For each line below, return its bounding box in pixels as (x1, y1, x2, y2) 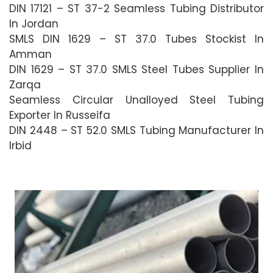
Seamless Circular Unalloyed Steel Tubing (9, 92, 264, 107)
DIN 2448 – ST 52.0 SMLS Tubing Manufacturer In (9, 122, 264, 138)
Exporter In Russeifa (9, 107, 110, 122)
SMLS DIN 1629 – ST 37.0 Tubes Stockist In (9, 31, 264, 46)
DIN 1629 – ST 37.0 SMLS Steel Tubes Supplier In (9, 62, 264, 77)
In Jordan (9, 16, 58, 31)
